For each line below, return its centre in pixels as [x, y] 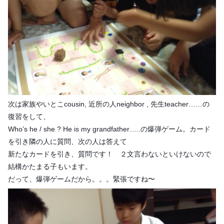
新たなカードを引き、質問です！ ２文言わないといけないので [109, 154]
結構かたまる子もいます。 [50, 167]
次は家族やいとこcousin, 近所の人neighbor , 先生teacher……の [109, 104]
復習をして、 [29, 117]
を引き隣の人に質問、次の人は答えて [67, 142]
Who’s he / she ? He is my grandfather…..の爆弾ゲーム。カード [109, 129]
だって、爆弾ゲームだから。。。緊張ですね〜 [81, 179]
